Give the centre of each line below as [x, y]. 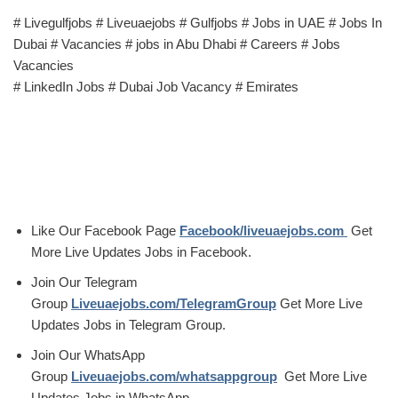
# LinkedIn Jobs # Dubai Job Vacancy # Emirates [156, 86]
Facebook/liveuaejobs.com [263, 230]
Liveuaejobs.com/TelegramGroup [174, 303]
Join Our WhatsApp [88, 354]
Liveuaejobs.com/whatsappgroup [174, 376]
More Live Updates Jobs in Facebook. [141, 251]
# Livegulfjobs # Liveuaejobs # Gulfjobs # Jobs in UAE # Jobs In [198, 22]
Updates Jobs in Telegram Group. [128, 324]
